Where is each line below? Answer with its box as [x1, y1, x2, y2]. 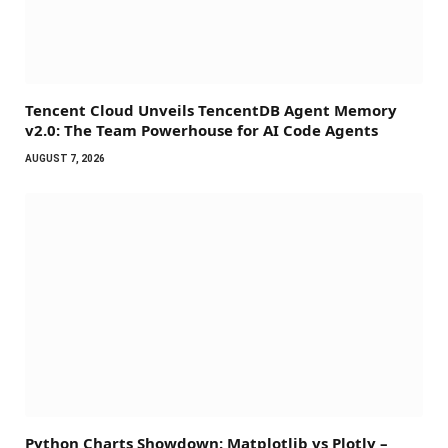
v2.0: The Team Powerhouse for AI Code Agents [25, 119, 378, 140]
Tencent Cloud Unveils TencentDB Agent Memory [25, 99, 397, 120]
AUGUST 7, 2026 [25, 152, 105, 164]
